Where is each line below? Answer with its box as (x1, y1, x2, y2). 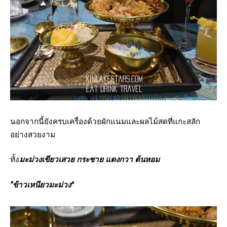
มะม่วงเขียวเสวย (19, 155, 74, 165)
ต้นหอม (135, 155, 160, 165)
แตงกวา (105, 155, 133, 165)
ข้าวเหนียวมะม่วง (13, 180, 71, 190)
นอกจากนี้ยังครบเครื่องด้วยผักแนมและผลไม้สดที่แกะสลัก (10, 117, 200, 126)
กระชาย (77, 155, 103, 165)
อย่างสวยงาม (10, 130, 55, 139)
